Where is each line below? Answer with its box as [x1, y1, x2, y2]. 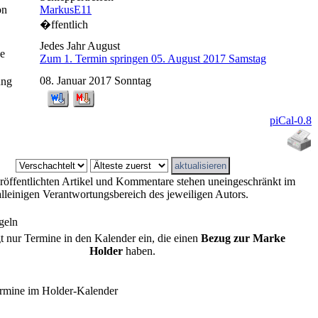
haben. [123, 245, 155, 258]
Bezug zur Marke [201, 232, 285, 245]
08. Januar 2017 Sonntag [40, 74, 151, 87]
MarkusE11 [40, 3, 92, 16]
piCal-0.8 [270, 114, 312, 126]
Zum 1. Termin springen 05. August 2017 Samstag [40, 52, 266, 65]
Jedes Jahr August [40, 39, 120, 52]
